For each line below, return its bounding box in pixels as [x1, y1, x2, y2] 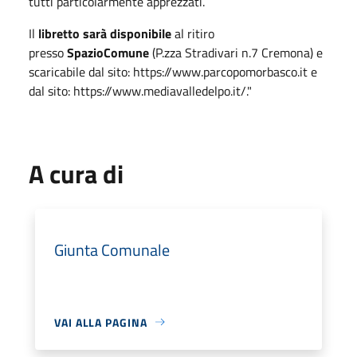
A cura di [29, 154, 124, 193]
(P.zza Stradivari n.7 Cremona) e [149, 42, 323, 62]
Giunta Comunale [54, 237, 170, 262]
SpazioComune [67, 42, 149, 62]
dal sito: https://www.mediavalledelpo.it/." [29, 80, 252, 100]
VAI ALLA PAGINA [54, 313, 147, 331]
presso [29, 42, 67, 62]
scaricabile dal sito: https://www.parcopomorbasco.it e [29, 61, 317, 81]
